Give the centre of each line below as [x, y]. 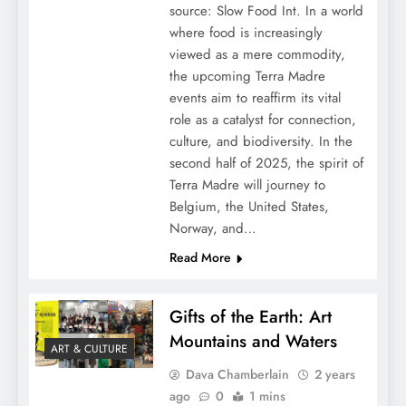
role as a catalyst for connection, [262, 120]
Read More [200, 257]
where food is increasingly [246, 33]
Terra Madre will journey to [247, 185]
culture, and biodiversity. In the [261, 141]
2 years [334, 374]
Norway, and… [213, 228]
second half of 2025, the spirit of [266, 163]
